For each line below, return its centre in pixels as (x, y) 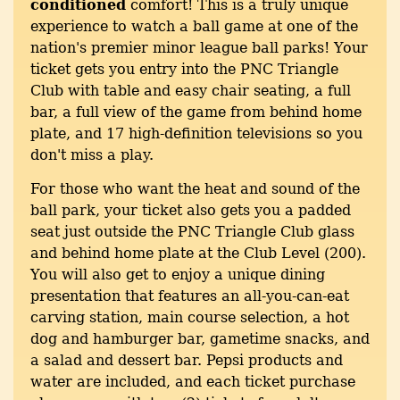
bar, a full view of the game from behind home (196, 112)
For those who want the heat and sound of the (195, 189)
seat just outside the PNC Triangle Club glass (192, 232)
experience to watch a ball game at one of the (194, 27)
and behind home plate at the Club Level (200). (198, 254)
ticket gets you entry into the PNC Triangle (184, 70)
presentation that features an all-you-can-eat (190, 296)
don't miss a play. (92, 155)
